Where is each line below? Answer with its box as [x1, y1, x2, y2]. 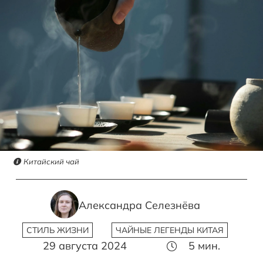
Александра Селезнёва [78, 198, 200, 213]
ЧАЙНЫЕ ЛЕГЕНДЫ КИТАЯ [116, 224, 224, 235]
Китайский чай [23, 156, 80, 166]
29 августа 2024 [42, 238, 127, 252]
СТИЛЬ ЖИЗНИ [26, 224, 89, 235]
